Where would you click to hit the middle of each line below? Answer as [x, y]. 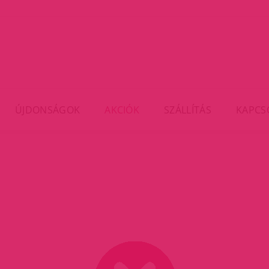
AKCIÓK [122, 110]
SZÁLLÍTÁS [188, 110]
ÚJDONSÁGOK [47, 110]
